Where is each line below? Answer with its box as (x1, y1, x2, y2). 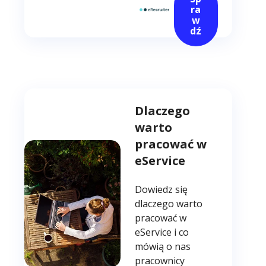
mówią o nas (135, 240, 191, 254)
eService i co (135, 226, 189, 239)
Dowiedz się (135, 183, 188, 197)
